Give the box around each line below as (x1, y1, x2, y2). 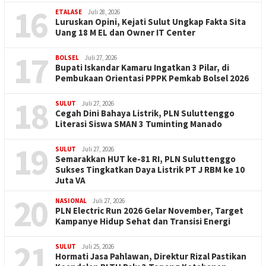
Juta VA (55, 174, 85, 186)
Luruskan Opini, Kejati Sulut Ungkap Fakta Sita (55, 15, 246, 27)
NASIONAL (55, 196, 87, 205)
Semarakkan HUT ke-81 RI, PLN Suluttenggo (55, 153, 236, 164)
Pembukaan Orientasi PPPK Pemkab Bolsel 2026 (55, 72, 249, 84)
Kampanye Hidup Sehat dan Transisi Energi (55, 215, 230, 227)
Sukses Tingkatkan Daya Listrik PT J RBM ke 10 (55, 163, 245, 175)
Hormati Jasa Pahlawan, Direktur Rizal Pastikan (55, 250, 246, 262)
